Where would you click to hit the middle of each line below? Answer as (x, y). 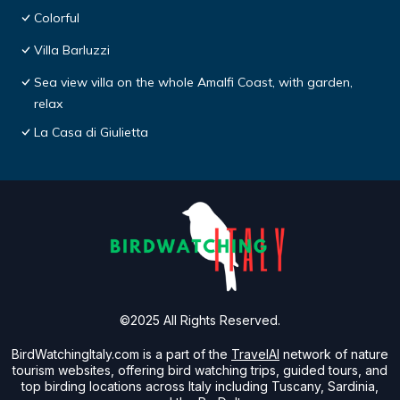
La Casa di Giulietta (91, 133)
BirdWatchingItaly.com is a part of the (121, 354)
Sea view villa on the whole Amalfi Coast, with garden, (193, 83)
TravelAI (255, 354)
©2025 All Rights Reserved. (200, 321)
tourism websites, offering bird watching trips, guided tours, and (200, 371)
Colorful (57, 18)
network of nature (336, 354)
